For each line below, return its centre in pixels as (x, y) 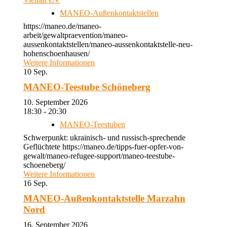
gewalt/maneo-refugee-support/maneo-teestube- (99, 156)
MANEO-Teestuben (92, 124)
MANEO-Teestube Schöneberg (87, 87)
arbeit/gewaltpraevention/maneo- (75, 35)
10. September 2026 (60, 102)
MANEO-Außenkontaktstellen (109, 13)
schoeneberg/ (44, 165)
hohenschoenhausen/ (56, 53)
